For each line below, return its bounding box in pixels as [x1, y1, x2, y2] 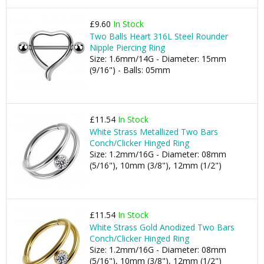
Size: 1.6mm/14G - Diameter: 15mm [90, 53, 226, 64]
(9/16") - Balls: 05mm [90, 64, 170, 75]
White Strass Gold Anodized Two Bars [90, 222, 235, 233]
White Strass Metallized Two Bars [90, 126, 218, 137]
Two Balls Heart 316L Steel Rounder [90, 31, 228, 42]
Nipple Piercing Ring [90, 42, 165, 53]
